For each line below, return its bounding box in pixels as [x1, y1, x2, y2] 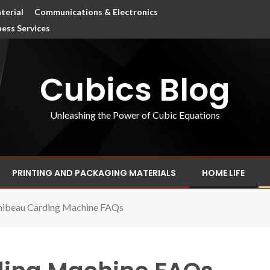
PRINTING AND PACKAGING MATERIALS [12, 167, 176, 179]
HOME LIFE [202, 167, 245, 179]
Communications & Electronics [34, 7, 159, 17]
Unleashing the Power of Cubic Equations [50, 108, 220, 121]
